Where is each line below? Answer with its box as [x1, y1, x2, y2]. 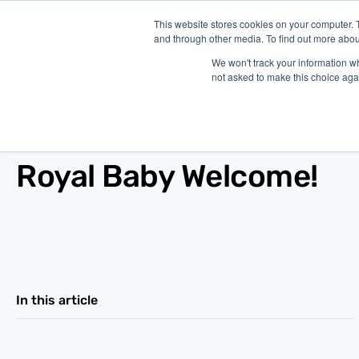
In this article [16, 292, 98, 308]
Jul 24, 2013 [112, 133, 185, 149]
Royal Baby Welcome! [16, 157, 318, 195]
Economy [50, 133, 106, 149]
